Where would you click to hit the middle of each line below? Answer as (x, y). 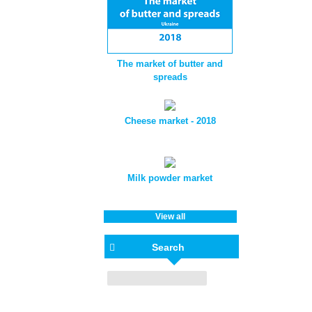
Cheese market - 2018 (170, 121)
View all (170, 217)
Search (169, 247)
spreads (170, 77)
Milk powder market (170, 178)
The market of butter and (170, 64)
